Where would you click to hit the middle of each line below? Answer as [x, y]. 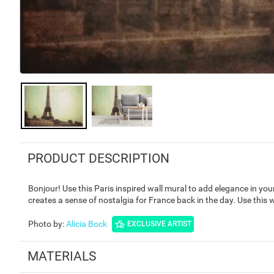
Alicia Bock [87, 224]
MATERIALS [61, 257]
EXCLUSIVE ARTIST [159, 224]
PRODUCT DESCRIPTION [98, 158]
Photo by [45, 224]
